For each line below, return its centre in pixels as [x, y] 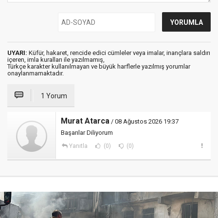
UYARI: [17, 53]
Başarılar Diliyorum [87, 133]
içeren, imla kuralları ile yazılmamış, [56, 60]
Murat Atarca [85, 121]
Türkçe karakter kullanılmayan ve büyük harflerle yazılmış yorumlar [99, 67]
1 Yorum [54, 96]
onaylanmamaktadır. [36, 73]
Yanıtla [78, 146]
